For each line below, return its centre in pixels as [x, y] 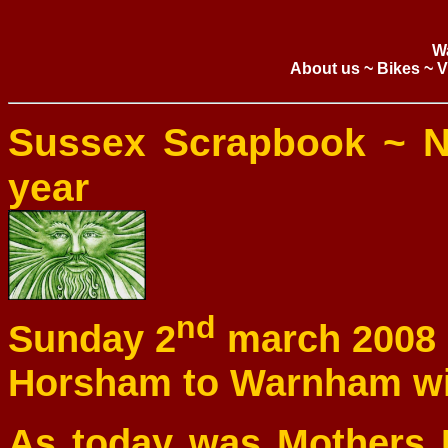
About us [325, 68]
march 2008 [326, 338]
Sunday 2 [92, 338]
